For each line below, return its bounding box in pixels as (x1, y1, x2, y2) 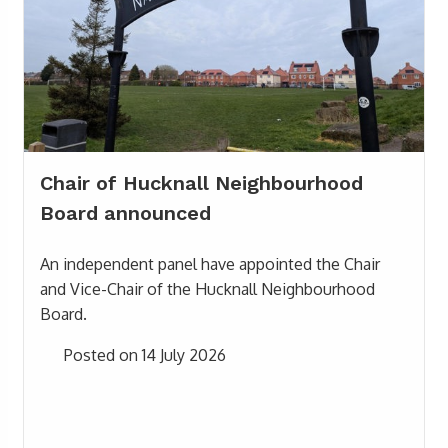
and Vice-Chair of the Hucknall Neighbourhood (40, 278, 375, 299)
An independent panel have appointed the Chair (40, 253, 380, 274)
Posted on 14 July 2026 (60, 344, 226, 365)
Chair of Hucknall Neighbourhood (40, 170, 363, 195)
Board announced (40, 200, 211, 225)
